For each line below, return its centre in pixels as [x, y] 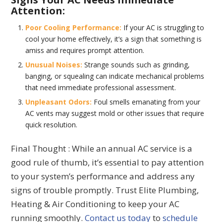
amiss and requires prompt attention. [85, 50]
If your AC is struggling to [163, 27]
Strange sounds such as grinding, [136, 64]
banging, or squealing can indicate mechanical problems [115, 76]
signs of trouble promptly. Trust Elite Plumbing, [105, 190]
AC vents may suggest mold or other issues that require [115, 113]
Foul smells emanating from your [146, 102]
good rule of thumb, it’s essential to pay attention [108, 162]
